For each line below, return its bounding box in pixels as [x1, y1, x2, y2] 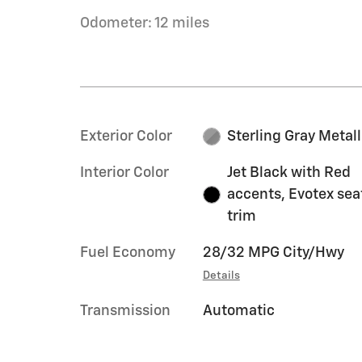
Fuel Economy [80, 245, 175, 260]
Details [202, 269, 240, 281]
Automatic [202, 303, 275, 318]
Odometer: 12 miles [80, 15, 209, 31]
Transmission [80, 303, 170, 318]
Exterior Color [80, 128, 172, 144]
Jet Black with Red [227, 165, 351, 180]
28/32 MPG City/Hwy [202, 245, 344, 260]
